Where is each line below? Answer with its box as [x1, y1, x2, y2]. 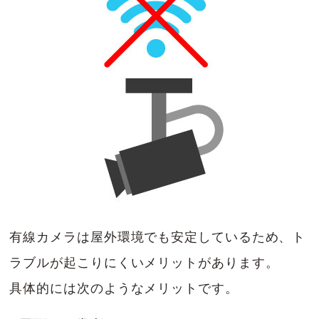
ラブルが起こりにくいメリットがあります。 [9, 256, 279, 271]
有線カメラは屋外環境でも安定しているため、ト [9, 230, 306, 245]
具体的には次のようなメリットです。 [9, 281, 239, 296]
